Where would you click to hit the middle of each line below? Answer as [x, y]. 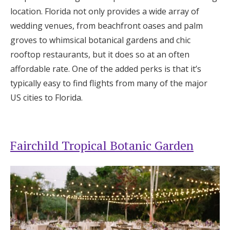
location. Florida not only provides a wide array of [105, 11]
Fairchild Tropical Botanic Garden [102, 145]
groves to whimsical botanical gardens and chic [100, 40]
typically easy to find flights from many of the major [109, 83]
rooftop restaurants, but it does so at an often [100, 54]
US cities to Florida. [46, 97]
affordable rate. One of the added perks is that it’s [106, 69]
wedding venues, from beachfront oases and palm [107, 25]
